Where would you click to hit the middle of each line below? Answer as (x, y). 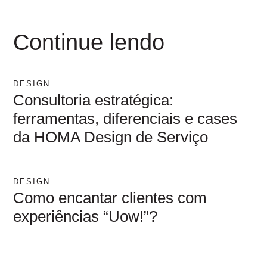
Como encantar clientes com (110, 198)
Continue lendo (89, 42)
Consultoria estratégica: (94, 100)
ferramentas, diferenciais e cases (125, 118)
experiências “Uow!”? (86, 216)
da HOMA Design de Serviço (111, 137)
